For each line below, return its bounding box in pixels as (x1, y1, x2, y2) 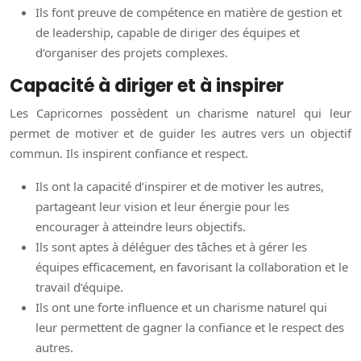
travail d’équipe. (35, 279, 123, 296)
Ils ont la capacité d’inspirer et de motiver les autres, (35, 178, 324, 195)
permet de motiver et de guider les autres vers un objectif (10, 125, 351, 142)
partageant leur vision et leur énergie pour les (35, 198, 289, 215)
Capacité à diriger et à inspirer (10, 73, 284, 99)
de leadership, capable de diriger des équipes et (35, 24, 300, 41)
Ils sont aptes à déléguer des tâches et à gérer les (35, 239, 307, 255)
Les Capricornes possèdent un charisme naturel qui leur (10, 105, 351, 122)
